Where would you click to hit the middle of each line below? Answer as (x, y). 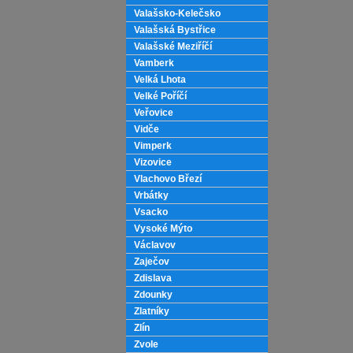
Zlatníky (152, 311)
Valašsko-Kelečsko (177, 13)
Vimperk (153, 146)
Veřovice (154, 113)
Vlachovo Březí (168, 179)
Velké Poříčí (160, 96)
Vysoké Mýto (163, 229)
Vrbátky (151, 195)
